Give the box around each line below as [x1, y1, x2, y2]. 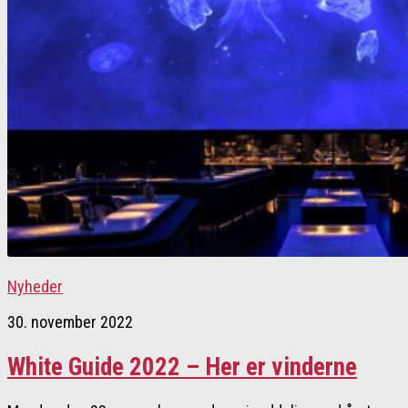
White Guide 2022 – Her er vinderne [7, 352, 357, 382]
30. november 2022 [7, 312, 133, 332]
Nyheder [7, 277, 63, 297]
